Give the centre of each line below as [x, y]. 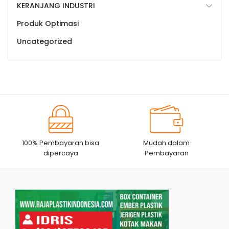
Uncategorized [44, 42]
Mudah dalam [167, 143]
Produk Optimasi [48, 24]
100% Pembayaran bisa [61, 143]
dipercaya [61, 153]
